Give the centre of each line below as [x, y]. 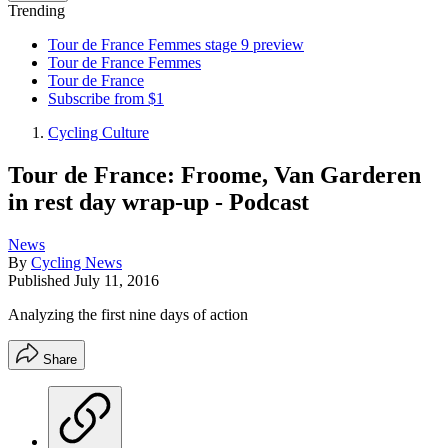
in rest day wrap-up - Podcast [158, 201]
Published [41, 280]
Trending [36, 10]
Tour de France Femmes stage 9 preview [176, 44]
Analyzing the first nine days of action [128, 314]
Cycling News [76, 262]
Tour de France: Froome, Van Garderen [214, 174]
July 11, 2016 [116, 280]
